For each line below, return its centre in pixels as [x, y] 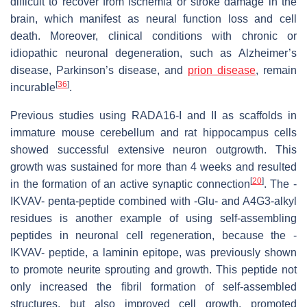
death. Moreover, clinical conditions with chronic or [153, 36]
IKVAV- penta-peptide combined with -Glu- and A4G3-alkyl [153, 201]
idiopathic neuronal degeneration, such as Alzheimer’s [153, 53]
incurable [33, 88]
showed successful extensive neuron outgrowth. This [153, 150]
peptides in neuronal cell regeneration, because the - [153, 236]
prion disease [222, 71]
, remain [276, 71]
